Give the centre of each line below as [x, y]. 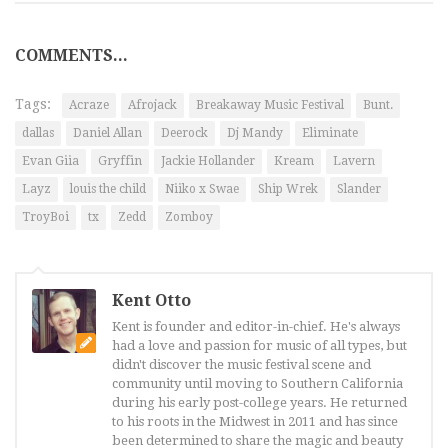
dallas [38, 133]
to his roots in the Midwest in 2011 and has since [255, 422]
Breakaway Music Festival [270, 105]
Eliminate [330, 133]
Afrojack [152, 105]
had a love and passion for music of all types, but [259, 346]
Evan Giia [50, 161]
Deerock [184, 133]
